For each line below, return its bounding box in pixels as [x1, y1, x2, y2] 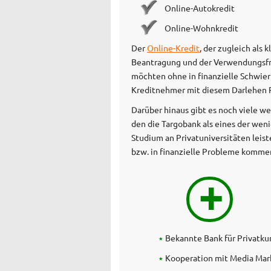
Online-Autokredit [165, 2, 235, 13]
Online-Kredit [147, 42, 200, 53]
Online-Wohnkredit [165, 22, 238, 33]
